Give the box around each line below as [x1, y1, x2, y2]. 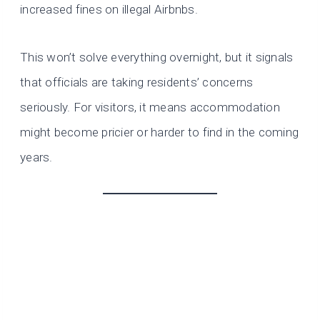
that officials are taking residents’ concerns [20, 74, 254, 89]
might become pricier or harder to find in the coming [20, 124, 299, 139]
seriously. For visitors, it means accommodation [20, 99, 280, 114]
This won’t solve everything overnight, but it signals [20, 49, 294, 64]
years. [20, 149, 53, 164]
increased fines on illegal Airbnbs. [20, 1, 198, 16]
